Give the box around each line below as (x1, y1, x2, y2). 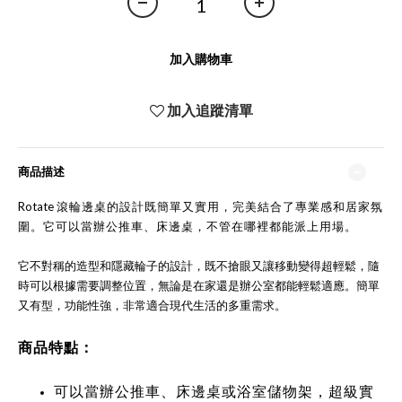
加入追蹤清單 (166, 101, 253, 118)
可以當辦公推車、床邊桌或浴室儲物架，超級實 (54, 382, 374, 399)
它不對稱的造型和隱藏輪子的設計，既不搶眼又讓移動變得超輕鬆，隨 (18, 258, 380, 273)
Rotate (18, 199, 57, 214)
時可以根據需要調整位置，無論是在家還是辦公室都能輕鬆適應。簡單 (18, 278, 380, 293)
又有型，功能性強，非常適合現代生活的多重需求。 (18, 298, 286, 312)
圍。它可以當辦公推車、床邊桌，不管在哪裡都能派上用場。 (18, 219, 357, 233)
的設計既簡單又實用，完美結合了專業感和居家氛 (107, 199, 383, 214)
